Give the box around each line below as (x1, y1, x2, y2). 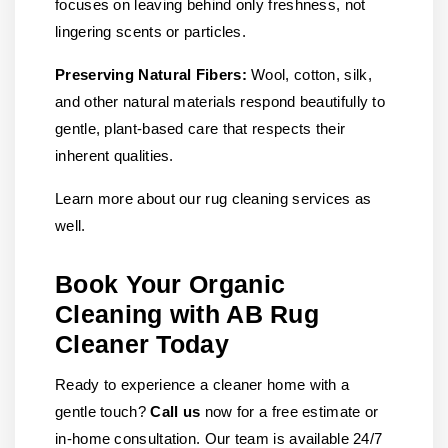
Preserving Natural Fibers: (55, 66, 247, 83)
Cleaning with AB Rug (55, 300, 320, 328)
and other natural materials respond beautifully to (55, 93, 385, 110)
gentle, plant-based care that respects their (55, 120, 346, 137)
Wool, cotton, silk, (251, 66, 372, 83)
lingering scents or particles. (55, 23, 247, 40)
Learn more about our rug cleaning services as (55, 190, 372, 207)
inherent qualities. (55, 147, 174, 164)
